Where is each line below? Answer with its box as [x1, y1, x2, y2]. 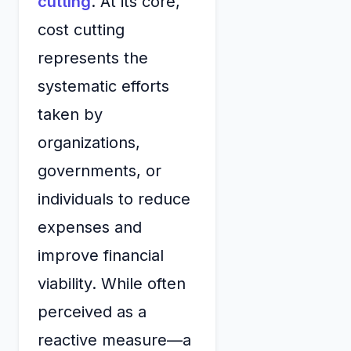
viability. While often [38, 274, 186, 294]
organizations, [38, 133, 140, 153]
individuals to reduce [38, 190, 190, 209]
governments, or [38, 161, 161, 181]
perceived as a [38, 302, 147, 322]
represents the [38, 49, 148, 68]
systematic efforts [38, 77, 169, 96]
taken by [38, 105, 103, 125]
